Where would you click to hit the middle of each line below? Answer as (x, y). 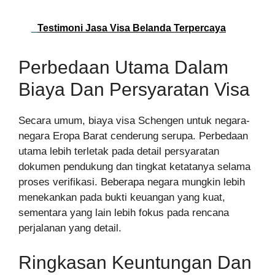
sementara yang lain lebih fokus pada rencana (124, 213)
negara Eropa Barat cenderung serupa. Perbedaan (133, 136)
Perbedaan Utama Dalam (123, 68)
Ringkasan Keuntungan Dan (135, 262)
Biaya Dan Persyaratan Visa (134, 90)
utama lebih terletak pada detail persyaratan (119, 152)
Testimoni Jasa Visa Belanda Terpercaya (132, 28)
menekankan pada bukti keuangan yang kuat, (122, 198)
